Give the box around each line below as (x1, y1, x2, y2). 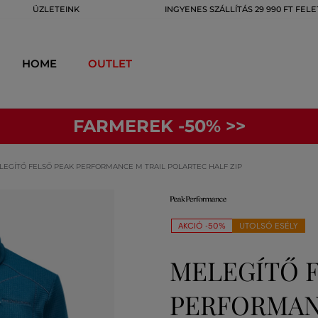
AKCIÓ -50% (178, 221, 226, 231)
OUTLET (88, 56, 132, 70)
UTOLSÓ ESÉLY (239, 221, 298, 231)
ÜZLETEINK (33, 4, 79, 14)
